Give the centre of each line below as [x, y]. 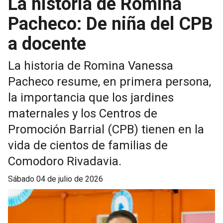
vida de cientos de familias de [88, 146]
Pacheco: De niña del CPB [111, 24]
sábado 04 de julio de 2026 [58, 179]
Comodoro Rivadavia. [65, 162]
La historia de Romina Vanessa [91, 66]
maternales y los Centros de [83, 114]
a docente [47, 44]
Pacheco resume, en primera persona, [110, 82]
